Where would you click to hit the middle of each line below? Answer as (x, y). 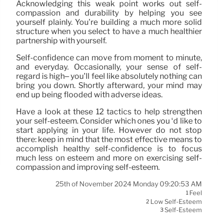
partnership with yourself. (61, 41)
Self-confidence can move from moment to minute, (109, 58)
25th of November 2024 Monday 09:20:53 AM (129, 184)
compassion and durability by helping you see (109, 13)
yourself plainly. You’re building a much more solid (109, 22)
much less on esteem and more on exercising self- (109, 158)
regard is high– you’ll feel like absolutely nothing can (109, 76)
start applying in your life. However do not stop (109, 130)
